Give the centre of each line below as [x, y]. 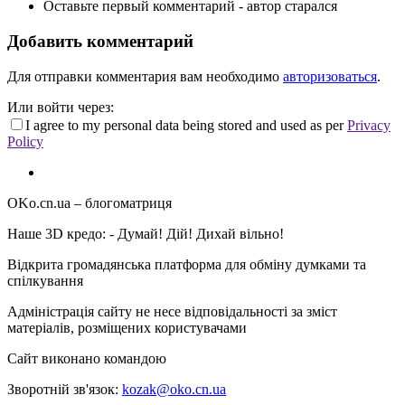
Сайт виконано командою [89, 358]
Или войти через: [61, 107]
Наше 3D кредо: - [62, 233]
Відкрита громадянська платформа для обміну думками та [187, 264]
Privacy [369, 125]
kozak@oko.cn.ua [174, 389]
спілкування [45, 280]
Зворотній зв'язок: [65, 389]
